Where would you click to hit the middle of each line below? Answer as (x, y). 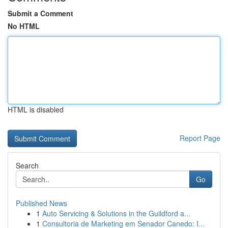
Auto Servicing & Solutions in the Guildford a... (116, 213)
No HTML (24, 26)
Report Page (200, 138)
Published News (41, 203)
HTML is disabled (36, 109)
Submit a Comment (40, 13)
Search (27, 165)
